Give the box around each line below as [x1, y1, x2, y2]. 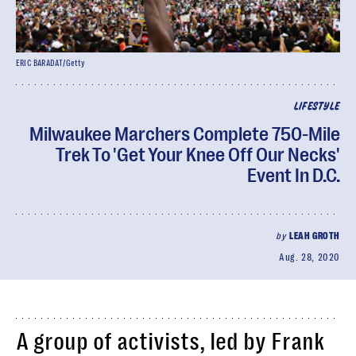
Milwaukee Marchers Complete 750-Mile [29, 123, 340, 145]
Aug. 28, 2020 [279, 252, 340, 263]
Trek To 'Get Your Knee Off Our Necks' [56, 144, 340, 166]
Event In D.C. [247, 164, 340, 187]
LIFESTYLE [293, 102, 340, 112]
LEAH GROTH [289, 230, 340, 242]
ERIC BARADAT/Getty [16, 59, 86, 68]
